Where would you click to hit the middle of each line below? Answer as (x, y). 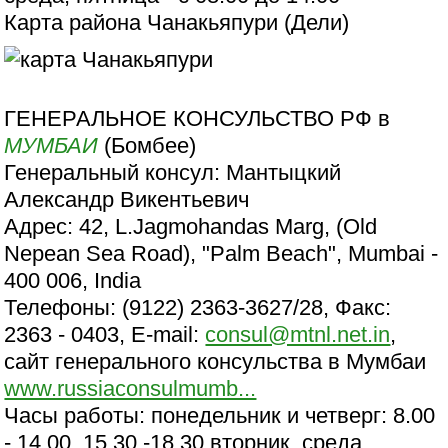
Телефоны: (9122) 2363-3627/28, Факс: (198, 308)
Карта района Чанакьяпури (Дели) (177, 22)
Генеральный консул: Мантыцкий (173, 173)
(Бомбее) (147, 146)
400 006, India (73, 281)
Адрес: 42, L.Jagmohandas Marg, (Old (191, 227)
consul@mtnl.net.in (298, 335)
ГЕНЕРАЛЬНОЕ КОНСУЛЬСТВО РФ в (197, 119)
